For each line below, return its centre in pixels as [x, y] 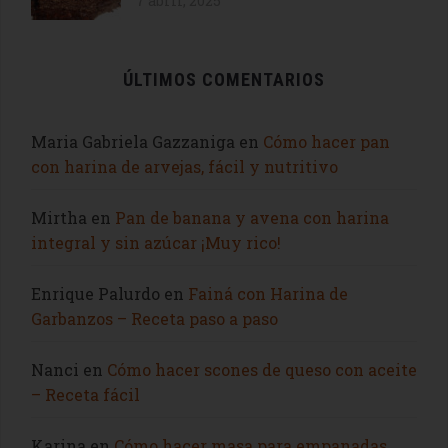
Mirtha [59, 217]
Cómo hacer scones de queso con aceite [262, 369]
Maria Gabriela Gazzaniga [133, 141]
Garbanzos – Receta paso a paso [154, 318]
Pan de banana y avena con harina [252, 217]
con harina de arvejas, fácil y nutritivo [184, 166]
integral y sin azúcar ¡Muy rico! [156, 242]
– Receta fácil [85, 394]
